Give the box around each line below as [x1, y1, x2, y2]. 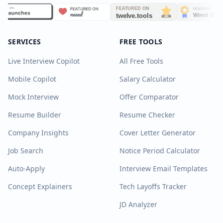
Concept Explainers [8, 182, 72, 191]
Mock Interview [8, 92, 59, 102]
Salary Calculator [119, 74, 176, 84]
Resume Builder [8, 110, 61, 119]
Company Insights [8, 128, 69, 137]
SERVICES [8, 37, 41, 46]
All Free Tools [119, 56, 163, 66]
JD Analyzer [119, 200, 157, 209]
